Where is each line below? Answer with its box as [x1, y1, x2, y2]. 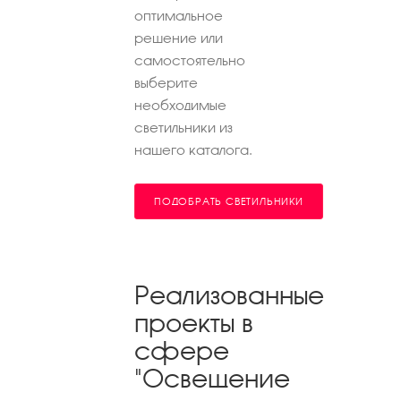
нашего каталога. [134, 141, 252, 158]
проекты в [134, 308, 253, 337]
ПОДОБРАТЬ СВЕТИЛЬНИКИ [154, 195, 303, 207]
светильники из [134, 119, 233, 135]
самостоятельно [134, 52, 245, 68]
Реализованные [134, 280, 324, 310]
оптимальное [134, 7, 223, 23]
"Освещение [134, 363, 290, 393]
